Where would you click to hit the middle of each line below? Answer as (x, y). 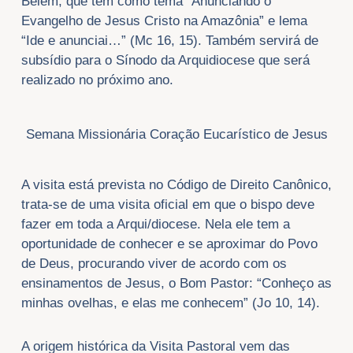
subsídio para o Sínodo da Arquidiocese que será (165, 61)
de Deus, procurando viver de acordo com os (154, 264)
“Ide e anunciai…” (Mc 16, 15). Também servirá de (169, 41)
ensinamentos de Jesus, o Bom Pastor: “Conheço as (176, 284)
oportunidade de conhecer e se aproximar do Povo (169, 244)
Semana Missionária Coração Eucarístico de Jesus (176, 134)
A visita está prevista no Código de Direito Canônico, (176, 185)
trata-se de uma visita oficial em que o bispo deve (167, 205)
